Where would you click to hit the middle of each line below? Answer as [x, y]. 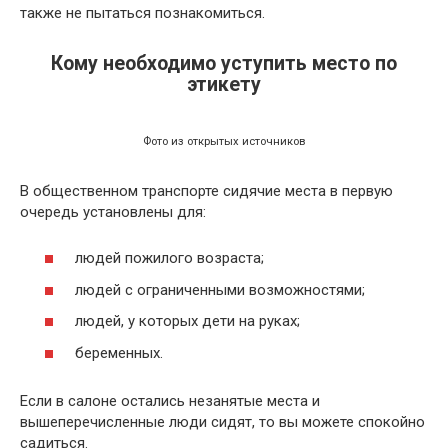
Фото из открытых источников [224, 141]
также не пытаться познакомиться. [142, 12]
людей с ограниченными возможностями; [220, 289]
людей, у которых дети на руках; [187, 321]
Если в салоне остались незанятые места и [170, 400]
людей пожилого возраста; [169, 258]
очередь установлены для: [113, 211]
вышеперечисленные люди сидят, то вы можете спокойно [222, 421]
